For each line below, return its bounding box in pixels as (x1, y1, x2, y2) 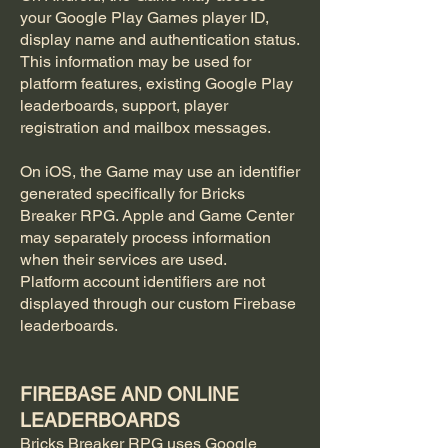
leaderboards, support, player (20, 96, 228, 115)
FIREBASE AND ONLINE (20, 383, 239, 405)
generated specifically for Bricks (20, 184, 245, 203)
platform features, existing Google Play (20, 74, 293, 93)
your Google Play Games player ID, (20, 8, 269, 27)
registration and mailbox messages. (20, 118, 271, 137)
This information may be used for (20, 52, 251, 71)
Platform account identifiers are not (20, 272, 265, 291)
